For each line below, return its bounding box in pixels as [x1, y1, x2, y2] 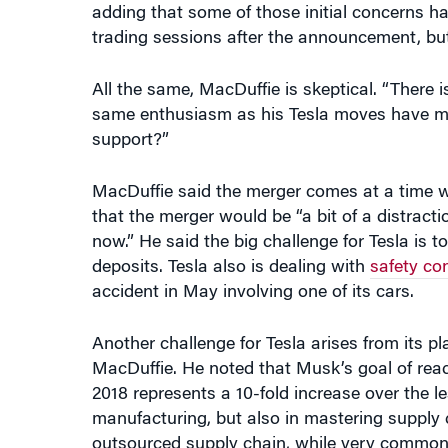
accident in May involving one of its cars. [91, 267, 414, 285]
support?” [91, 115, 169, 133]
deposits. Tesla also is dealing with [91, 242, 370, 260]
